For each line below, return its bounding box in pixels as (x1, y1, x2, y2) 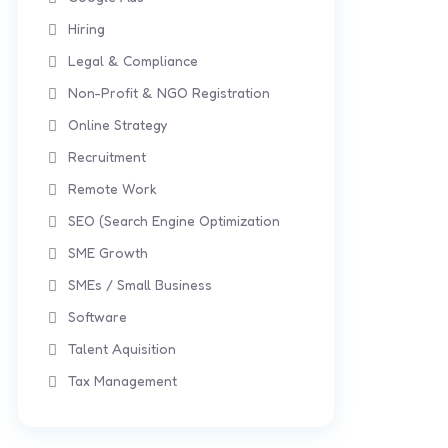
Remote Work (68, 180, 157, 197)
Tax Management (68, 372, 177, 389)
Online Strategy (68, 116, 167, 133)
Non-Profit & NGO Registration (68, 84, 270, 101)
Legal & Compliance (68, 52, 198, 69)
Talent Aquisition (68, 340, 176, 357)
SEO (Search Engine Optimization (68, 212, 280, 229)
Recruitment (68, 148, 146, 165)
